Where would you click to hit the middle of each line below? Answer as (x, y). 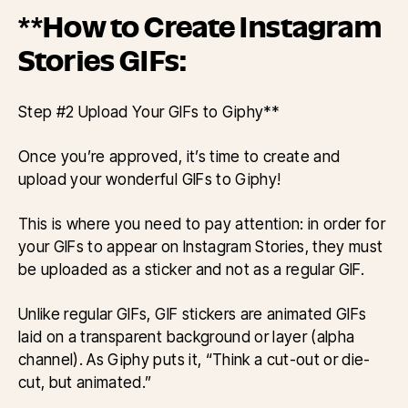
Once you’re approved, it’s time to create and (179, 156)
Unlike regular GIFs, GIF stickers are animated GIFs (193, 314)
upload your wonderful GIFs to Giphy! (150, 179)
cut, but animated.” (85, 382)
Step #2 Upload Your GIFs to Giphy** (148, 112)
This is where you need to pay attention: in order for (202, 224)
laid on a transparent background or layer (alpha (187, 337)
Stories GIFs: (102, 61)
